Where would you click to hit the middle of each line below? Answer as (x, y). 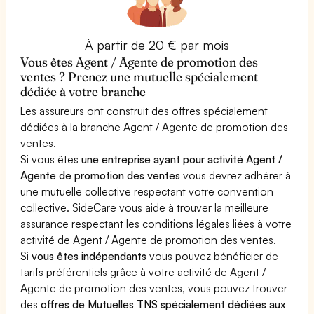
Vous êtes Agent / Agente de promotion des (139, 62)
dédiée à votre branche (83, 91)
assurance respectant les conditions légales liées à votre (156, 223)
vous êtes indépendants (89, 255)
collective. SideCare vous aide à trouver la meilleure (145, 207)
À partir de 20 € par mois (157, 45)
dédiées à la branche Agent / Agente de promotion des (155, 127)
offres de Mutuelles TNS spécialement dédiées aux (164, 304)
